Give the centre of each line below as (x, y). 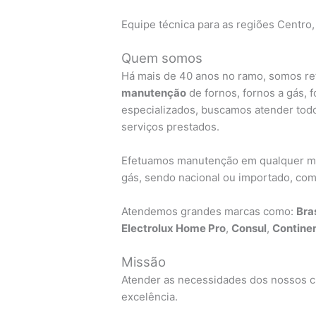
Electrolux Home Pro (174, 228)
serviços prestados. (171, 126)
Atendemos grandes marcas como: (209, 211)
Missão (144, 262)
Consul (249, 228)
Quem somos (162, 58)
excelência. (150, 296)
